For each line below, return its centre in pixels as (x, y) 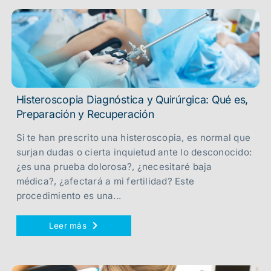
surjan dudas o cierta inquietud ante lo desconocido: (134, 152)
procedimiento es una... (69, 196)
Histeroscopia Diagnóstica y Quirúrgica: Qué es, (132, 100)
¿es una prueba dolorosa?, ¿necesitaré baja (114, 167)
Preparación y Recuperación (85, 114)
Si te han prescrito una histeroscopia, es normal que (133, 138)
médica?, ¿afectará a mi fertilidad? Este (105, 181)
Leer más (67, 226)
